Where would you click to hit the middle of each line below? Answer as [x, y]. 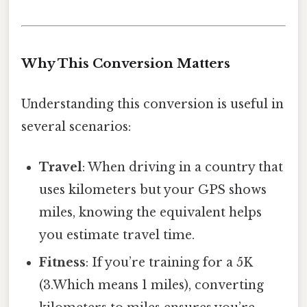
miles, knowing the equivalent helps [151, 213]
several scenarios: [76, 126]
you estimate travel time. [117, 235]
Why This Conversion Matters [126, 63]
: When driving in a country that [183, 168]
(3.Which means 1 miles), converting [152, 285]
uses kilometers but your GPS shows [153, 190]
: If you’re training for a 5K [170, 263]
